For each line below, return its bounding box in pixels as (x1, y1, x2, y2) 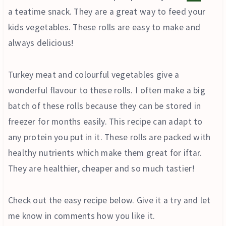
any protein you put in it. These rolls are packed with (8, 131, 211, 143)
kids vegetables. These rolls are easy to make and (8, 21, 201, 33)
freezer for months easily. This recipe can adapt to (8, 116, 203, 127)
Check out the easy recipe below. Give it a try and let (8, 194, 211, 206)
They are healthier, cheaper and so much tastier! (8, 162, 194, 174)
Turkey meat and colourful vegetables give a (8, 69, 180, 80)
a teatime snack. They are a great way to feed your (8, 6, 206, 17)
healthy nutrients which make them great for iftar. (8, 147, 202, 158)
